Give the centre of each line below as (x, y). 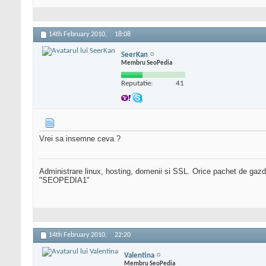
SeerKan (134, 55)
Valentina (139, 255)
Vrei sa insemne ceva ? (80, 139)
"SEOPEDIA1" (64, 180)
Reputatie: (137, 83)
